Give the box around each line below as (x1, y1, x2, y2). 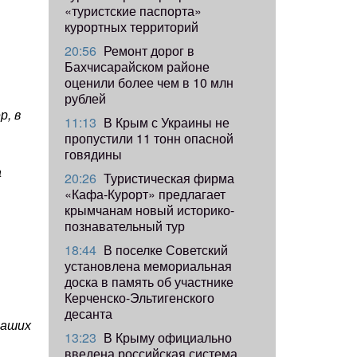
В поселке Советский (100, 240, 228, 259)
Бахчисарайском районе (65, 57, 210, 76)
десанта (65, 304, 112, 323)
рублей (65, 88, 106, 108)
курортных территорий (65, 17, 198, 36)
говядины (65, 144, 122, 163)
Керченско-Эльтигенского (65, 288, 214, 307)
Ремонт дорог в (100, 41, 194, 60)
